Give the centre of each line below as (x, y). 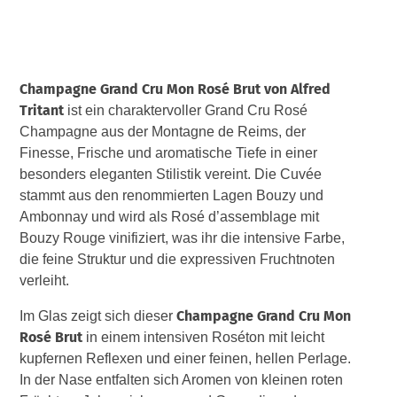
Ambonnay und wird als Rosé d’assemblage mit (170, 216)
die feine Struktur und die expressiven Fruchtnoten (178, 259)
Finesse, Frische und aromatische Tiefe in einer (169, 152)
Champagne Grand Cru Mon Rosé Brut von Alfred (175, 89)
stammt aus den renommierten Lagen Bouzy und (172, 195)
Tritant (42, 110)
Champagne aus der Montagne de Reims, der (163, 131)
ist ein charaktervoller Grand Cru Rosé (186, 110)
